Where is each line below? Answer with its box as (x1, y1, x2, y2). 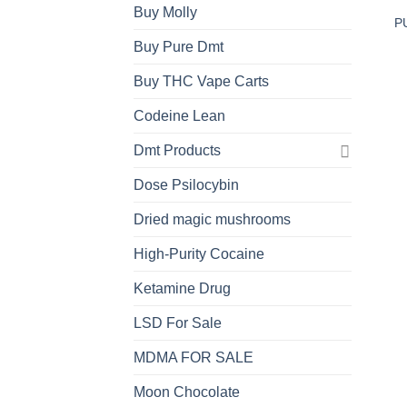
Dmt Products (134, 143, 221, 159)
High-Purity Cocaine (134, 246, 264, 263)
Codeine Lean (134, 108, 225, 124)
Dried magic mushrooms (134, 212, 291, 228)
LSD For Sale (134, 315, 222, 332)
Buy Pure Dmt (134, 39, 223, 55)
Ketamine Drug (134, 281, 231, 297)
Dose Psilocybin (134, 177, 239, 194)
